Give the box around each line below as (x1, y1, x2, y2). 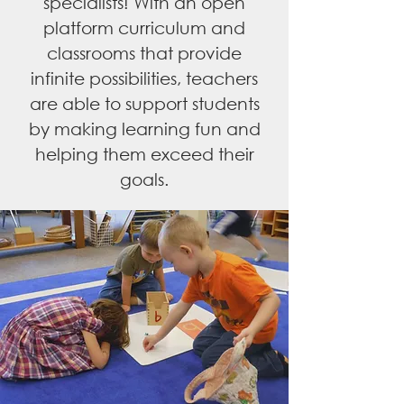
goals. (120, 169, 169, 189)
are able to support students (29, 93, 260, 114)
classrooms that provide (47, 42, 242, 63)
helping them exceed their (34, 143, 254, 164)
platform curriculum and (43, 17, 245, 38)
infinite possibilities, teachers (31, 68, 258, 88)
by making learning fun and (28, 118, 261, 139)
